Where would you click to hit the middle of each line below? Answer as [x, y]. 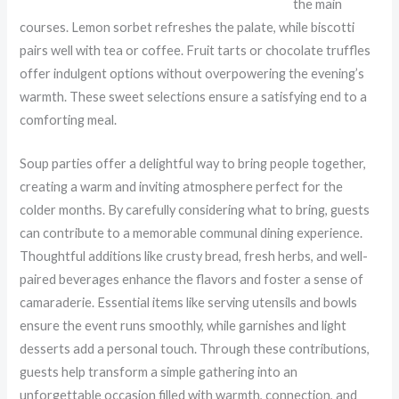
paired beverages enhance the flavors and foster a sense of [192, 279]
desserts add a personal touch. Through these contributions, [195, 348]
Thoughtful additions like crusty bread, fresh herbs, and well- [194, 256]
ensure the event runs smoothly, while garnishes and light [183, 325]
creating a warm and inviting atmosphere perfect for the [182, 186]
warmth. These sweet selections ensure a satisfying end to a [194, 96]
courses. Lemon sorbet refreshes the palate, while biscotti [187, 27]
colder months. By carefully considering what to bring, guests [195, 209]
